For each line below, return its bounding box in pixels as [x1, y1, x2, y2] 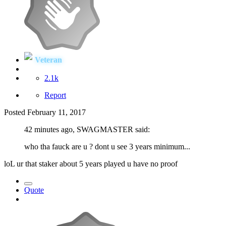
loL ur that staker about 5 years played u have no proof [4, 159, 178, 168]
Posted [4, 108, 27, 117]
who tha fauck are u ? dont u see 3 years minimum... [24, 142, 190, 151]
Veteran [35, 55, 62, 65]
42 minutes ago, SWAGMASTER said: [24, 125, 150, 134]
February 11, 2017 [27, 108, 86, 117]
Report [44, 91, 66, 100]
